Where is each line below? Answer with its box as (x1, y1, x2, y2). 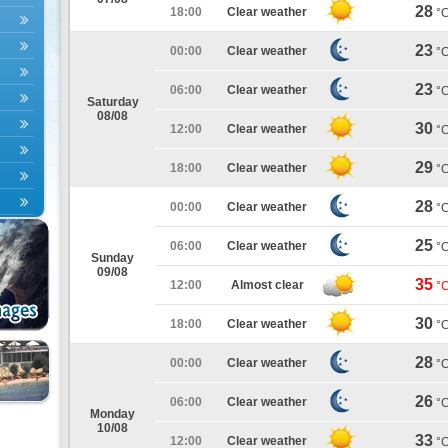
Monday (90, 407, 135, 421)
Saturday (86, 95, 139, 109)
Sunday (91, 251, 134, 265)
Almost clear (230, 278, 304, 292)
